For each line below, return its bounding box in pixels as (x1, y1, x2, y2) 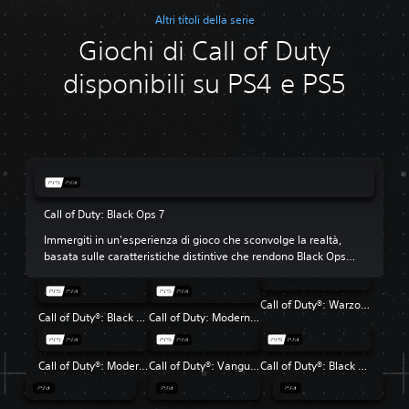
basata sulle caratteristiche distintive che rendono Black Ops (44, 248, 346, 265)
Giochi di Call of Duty (78, 35, 331, 68)
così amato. (44, 265, 102, 281)
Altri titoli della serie (154, 12, 255, 28)
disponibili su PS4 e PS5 (62, 68, 347, 100)
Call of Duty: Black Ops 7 (44, 206, 164, 223)
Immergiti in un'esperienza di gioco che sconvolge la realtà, (44, 232, 341, 248)
